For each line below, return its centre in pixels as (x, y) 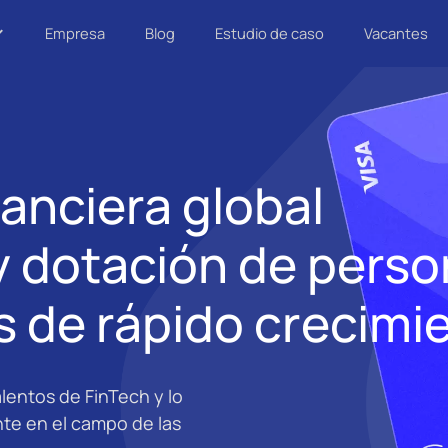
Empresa (75, 33)
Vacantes (396, 33)
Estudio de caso (270, 33)
